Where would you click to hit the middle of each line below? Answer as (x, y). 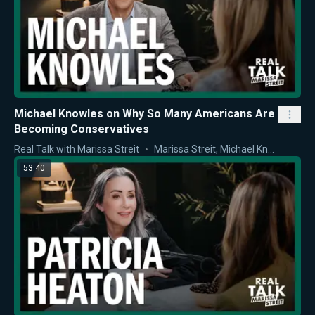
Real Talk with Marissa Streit (77, 149)
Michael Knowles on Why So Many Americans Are (144, 113)
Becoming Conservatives (82, 129)
